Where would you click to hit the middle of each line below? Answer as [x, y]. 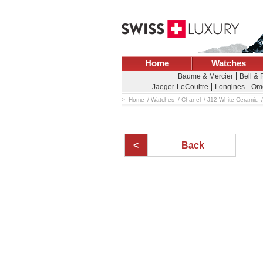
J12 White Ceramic [232, 99]
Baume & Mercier [205, 76]
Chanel [191, 99]
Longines [230, 87]
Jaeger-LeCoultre [180, 87]
